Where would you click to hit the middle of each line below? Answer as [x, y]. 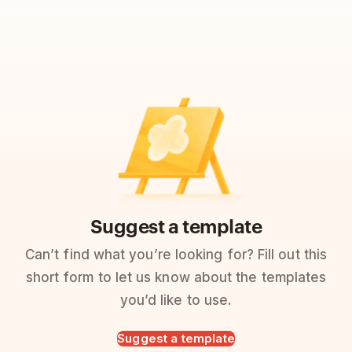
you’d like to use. [176, 300]
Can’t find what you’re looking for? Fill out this [176, 255]
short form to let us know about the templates [176, 277]
